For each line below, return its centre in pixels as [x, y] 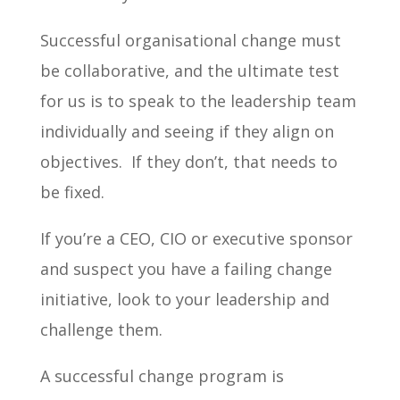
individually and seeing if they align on [187, 131]
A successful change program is [162, 375]
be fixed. [72, 192]
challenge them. [101, 329]
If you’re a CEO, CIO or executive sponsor [196, 238]
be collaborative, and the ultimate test [189, 70]
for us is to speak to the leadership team [198, 100]
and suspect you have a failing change [186, 268]
